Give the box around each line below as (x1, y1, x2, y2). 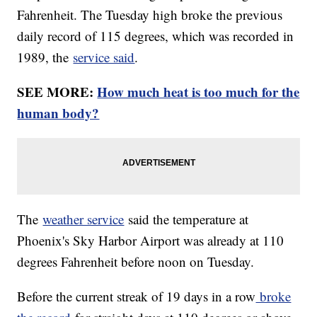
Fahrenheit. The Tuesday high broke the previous (17, 6, 283, 24)
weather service (42, 210, 125, 229)
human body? (17, 103, 100, 123)
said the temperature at (124, 210, 249, 229)
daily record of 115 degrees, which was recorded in (17, 27, 294, 45)
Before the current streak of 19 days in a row (17, 287, 256, 306)
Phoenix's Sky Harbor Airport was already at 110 (17, 231, 284, 250)
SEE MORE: (17, 82, 98, 102)
